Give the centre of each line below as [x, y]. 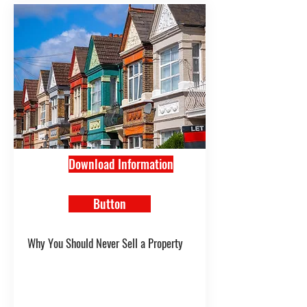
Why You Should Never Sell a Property [105, 243]
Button [110, 204]
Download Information [121, 164]
